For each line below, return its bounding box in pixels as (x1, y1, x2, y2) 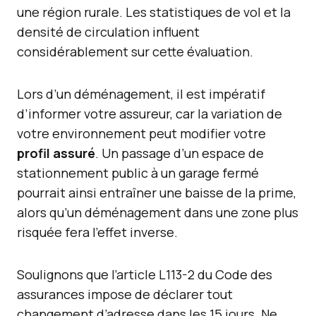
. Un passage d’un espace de (95, 145, 264, 162)
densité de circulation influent (17, 23, 200, 40)
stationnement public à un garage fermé (17, 164, 259, 181)
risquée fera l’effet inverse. (17, 224, 178, 241)
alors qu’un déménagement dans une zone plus (17, 204, 298, 221)
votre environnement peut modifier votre (17, 125, 266, 142)
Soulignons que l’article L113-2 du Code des (17, 266, 272, 283)
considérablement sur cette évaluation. (17, 43, 253, 60)
